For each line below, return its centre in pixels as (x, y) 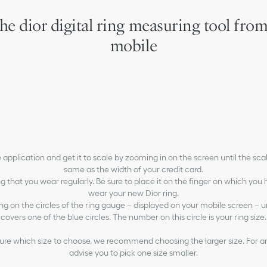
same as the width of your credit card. (133, 169)
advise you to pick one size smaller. (133, 253)
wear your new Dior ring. (133, 193)
